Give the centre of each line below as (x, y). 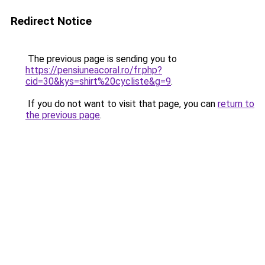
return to (236, 104)
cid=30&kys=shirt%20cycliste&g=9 (98, 81)
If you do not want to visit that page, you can (122, 104)
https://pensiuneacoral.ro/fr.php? (94, 70)
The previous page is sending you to (101, 59)
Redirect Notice (51, 21)
